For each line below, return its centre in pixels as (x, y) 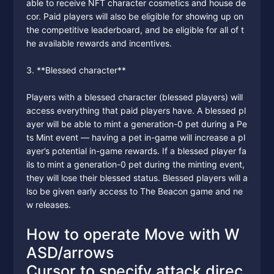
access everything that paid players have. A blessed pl (136, 110)
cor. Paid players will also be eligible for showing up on (135, 16)
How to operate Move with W (132, 234)
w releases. (48, 205)
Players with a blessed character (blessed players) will (134, 97)
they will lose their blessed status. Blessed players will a (137, 178)
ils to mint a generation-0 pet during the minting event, (135, 164)
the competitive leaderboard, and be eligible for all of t (135, 30)
